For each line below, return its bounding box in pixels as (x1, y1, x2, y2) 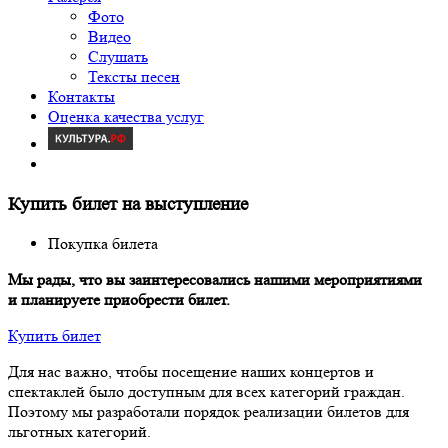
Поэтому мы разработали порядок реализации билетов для (8, 402, 409, 422)
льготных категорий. (8, 422, 151, 442)
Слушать (88, 47, 148, 66)
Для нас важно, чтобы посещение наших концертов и (8, 362, 374, 382)
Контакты (48, 87, 115, 106)
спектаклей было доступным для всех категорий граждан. (8, 382, 405, 402)
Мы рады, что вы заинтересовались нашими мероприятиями (8, 270, 422, 290)
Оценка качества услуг (48, 107, 204, 126)
